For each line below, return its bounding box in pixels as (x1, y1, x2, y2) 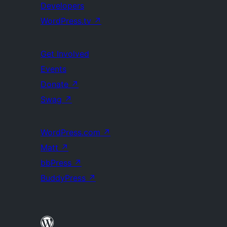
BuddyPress (41, 173, 88, 183)
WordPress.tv (41, 16, 94, 26)
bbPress (41, 158, 74, 168)
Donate (41, 79, 71, 89)
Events (41, 64, 66, 74)
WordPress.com (41, 127, 103, 137)
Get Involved (41, 49, 89, 59)
